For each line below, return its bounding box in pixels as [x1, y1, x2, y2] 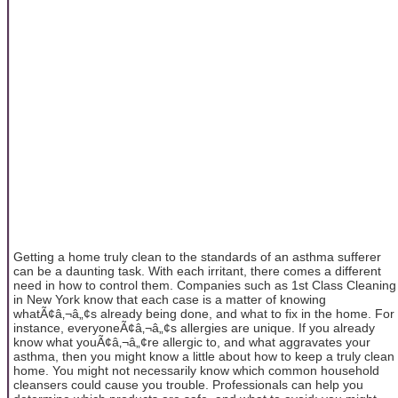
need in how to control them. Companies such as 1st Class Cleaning [13, 277, 396, 292]
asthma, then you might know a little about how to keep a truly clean [13, 348, 394, 363]
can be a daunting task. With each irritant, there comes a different [13, 263, 381, 278]
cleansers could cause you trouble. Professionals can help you [13, 377, 363, 392]
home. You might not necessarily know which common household [13, 362, 379, 378]
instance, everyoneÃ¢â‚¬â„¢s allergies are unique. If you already [13, 320, 375, 335]
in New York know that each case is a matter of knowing [13, 291, 326, 306]
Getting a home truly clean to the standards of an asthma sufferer [13, 249, 381, 264]
